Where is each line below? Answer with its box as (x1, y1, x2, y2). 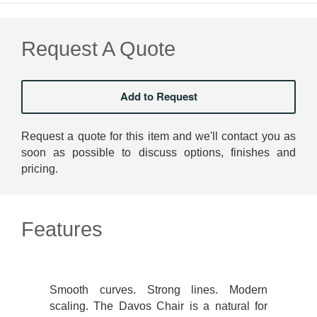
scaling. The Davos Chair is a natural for (50, 299, 267, 312)
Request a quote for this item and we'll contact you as (21, 129, 296, 142)
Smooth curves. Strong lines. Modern (50, 283, 267, 296)
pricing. (21, 162, 58, 175)
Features (21, 217, 103, 241)
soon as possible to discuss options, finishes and (21, 146, 296, 158)
